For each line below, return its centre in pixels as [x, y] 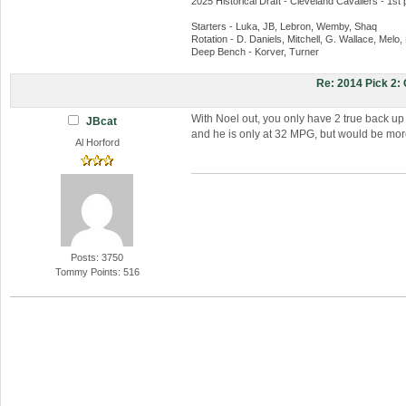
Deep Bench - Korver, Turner [255, 52]
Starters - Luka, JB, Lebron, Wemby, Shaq [284, 27]
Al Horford [97, 143]
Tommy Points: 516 [97, 272]
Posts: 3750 [97, 258]
